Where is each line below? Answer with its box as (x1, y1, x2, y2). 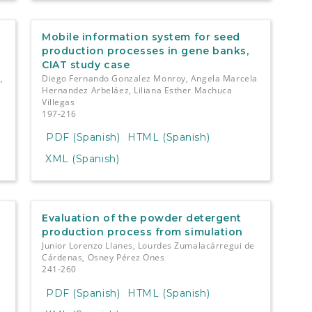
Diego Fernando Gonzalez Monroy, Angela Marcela (41, 72, 258, 84)
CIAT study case (41, 58, 130, 71)
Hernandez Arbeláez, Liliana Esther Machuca (41, 84, 233, 96)
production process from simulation (41, 226, 244, 239)
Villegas (41, 95, 75, 108)
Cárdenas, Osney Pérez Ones (41, 251, 165, 264)
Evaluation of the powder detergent (41, 212, 242, 225)
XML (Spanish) (45, 153, 120, 166)
